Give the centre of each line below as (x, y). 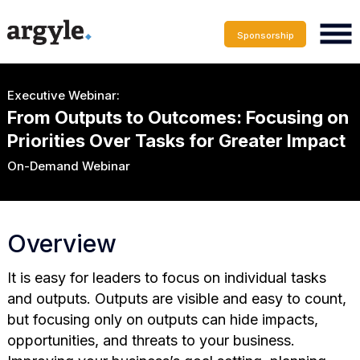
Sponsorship (265, 35)
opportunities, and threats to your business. (151, 340)
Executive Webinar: (63, 95)
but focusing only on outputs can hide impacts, (162, 319)
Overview (61, 243)
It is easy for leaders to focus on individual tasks (166, 277)
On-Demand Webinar (68, 166)
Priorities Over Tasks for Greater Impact (176, 140)
